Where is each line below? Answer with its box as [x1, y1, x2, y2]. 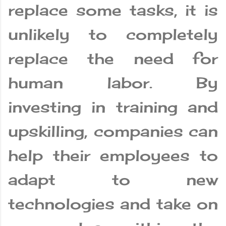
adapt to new [8, 171, 218, 189]
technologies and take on [8, 195, 218, 213]
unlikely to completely [8, 25, 218, 44]
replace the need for [8, 49, 218, 68]
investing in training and [8, 98, 218, 117]
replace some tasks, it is [8, 1, 218, 20]
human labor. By [8, 74, 218, 92]
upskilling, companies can [8, 122, 218, 141]
